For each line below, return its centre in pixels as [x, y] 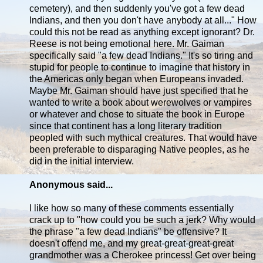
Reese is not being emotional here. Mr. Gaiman [127, 44]
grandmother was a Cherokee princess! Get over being [143, 255]
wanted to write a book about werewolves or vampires [141, 103]
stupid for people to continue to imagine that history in [140, 68]
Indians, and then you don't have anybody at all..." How [143, 21]
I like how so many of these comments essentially [131, 208]
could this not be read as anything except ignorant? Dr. [142, 32]
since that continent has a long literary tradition [126, 126]
